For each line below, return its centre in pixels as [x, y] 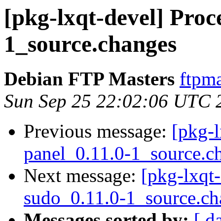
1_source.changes [90, 44]
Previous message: [98, 131]
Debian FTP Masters [89, 79]
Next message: [82, 176]
